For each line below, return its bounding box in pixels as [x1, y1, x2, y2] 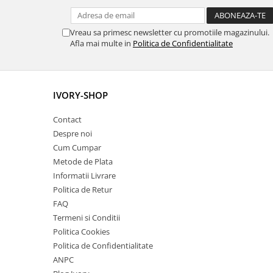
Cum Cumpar [53, 142, 101, 153]
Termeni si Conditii [53, 212, 120, 223]
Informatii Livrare [53, 170, 116, 181]
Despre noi [53, 128, 92, 139]
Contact [53, 114, 82, 125]
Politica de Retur [53, 184, 112, 195]
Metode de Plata [53, 156, 113, 167]
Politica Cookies [53, 226, 110, 237]
